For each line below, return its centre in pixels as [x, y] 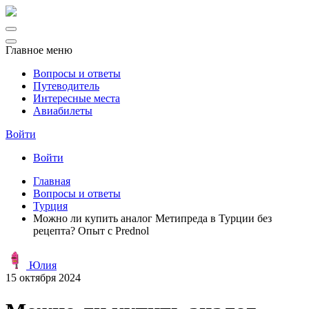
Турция [50, 206]
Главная [52, 181]
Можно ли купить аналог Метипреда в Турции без [152, 218]
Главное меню [39, 50]
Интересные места [77, 98]
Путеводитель [66, 86]
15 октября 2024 [43, 278]
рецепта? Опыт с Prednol [91, 231]
